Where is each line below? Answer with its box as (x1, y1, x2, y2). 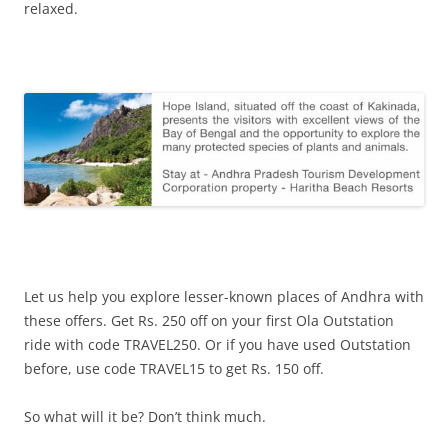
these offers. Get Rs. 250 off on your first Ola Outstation (24, 311, 394, 331)
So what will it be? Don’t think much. (24, 407, 266, 427)
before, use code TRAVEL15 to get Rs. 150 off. (24, 359, 324, 379)
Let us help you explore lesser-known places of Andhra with (24, 287, 424, 307)
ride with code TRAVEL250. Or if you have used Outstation (24, 335, 411, 355)
